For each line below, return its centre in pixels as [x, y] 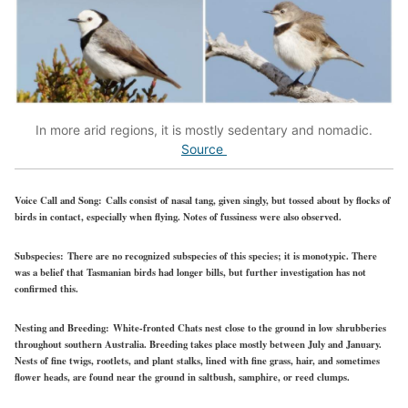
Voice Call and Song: [60, 200]
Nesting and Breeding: [64, 327]
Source [204, 149]
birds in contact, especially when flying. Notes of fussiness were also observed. [178, 216]
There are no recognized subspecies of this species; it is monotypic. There [220, 255]
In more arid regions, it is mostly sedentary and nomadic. [204, 130]
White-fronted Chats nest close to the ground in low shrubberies [250, 327]
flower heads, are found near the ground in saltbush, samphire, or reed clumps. [182, 377]
